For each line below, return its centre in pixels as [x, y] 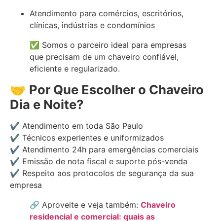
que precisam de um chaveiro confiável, [104, 57]
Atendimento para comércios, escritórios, [107, 14]
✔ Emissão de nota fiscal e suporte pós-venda [99, 162]
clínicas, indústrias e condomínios [92, 25]
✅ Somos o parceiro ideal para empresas [108, 45]
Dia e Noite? [47, 105]
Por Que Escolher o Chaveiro [116, 90]
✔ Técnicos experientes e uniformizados [87, 138]
